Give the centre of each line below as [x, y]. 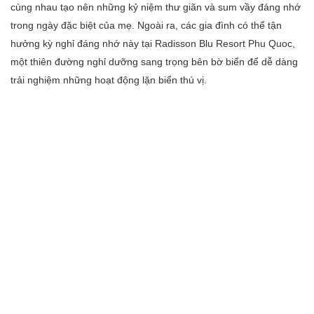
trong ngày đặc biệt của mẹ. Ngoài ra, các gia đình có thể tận [146, 26]
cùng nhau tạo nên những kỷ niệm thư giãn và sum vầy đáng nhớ [156, 7]
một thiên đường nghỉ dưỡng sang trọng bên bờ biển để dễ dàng [154, 62]
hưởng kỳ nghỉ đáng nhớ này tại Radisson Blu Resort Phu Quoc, [153, 44]
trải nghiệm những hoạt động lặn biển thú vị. [109, 80]
